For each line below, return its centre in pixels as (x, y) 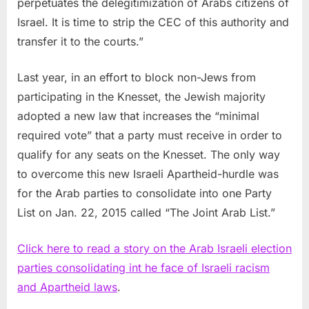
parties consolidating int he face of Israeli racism (143, 268)
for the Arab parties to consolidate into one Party (144, 193)
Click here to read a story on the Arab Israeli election (154, 249)
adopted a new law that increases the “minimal (138, 116)
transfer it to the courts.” (80, 42)
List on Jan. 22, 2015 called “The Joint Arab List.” (146, 213)
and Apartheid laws (67, 287)
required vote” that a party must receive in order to (150, 136)
